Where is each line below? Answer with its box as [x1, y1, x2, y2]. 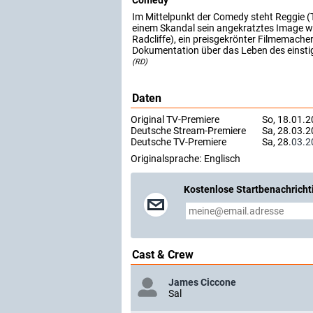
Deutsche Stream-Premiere [131, 125, 246, 136]
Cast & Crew [132, 248, 194, 261]
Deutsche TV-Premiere [131, 136, 226, 147]
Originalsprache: [131, 153, 201, 164]
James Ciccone [168, 277, 236, 288]
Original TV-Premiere [131, 114, 219, 125]
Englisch [204, 153, 240, 164]
